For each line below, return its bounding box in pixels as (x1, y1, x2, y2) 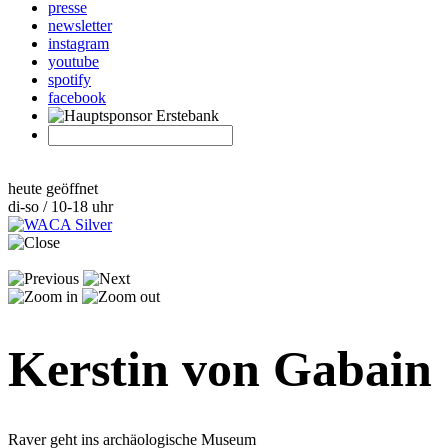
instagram (48, 35, 109, 52)
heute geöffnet (8, 180, 98, 197)
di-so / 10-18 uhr (8, 198, 113, 215)
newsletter (48, 17, 112, 34)
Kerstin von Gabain (8, 340, 432, 397)
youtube (48, 53, 99, 70)
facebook (48, 89, 106, 106)
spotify (48, 71, 91, 88)
